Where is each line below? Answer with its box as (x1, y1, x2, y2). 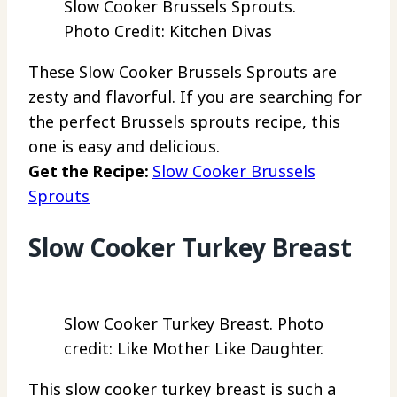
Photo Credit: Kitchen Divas (64, 19, 272, 42)
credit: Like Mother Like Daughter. (64, 338, 323, 360)
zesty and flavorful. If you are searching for (28, 85, 362, 107)
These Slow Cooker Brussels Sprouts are (28, 60, 337, 82)
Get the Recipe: (28, 160, 152, 182)
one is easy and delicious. (28, 135, 220, 157)
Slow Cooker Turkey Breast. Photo (64, 313, 323, 335)
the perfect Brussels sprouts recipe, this (28, 110, 340, 132)
